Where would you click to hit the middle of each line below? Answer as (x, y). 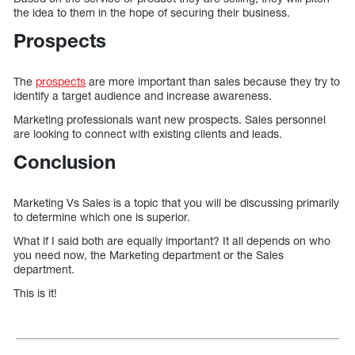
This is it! (35, 292)
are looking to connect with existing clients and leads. (148, 133)
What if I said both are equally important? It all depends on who (172, 240)
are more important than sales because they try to (213, 81)
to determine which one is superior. (102, 216)
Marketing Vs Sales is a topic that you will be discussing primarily (176, 202)
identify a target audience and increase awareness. (143, 95)
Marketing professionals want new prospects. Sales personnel (170, 119)
